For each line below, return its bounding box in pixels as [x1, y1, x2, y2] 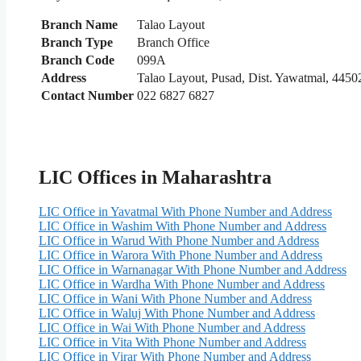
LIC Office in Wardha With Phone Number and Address [39, 276, 325, 291]
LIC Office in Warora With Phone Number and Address [39, 247, 322, 262]
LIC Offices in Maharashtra [39, 167, 272, 189]
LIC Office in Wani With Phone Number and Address [39, 291, 312, 305]
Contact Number [41, 89, 134, 103]
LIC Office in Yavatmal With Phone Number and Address [39, 204, 332, 218]
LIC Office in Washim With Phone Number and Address [39, 218, 326, 233]
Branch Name [41, 18, 118, 32]
